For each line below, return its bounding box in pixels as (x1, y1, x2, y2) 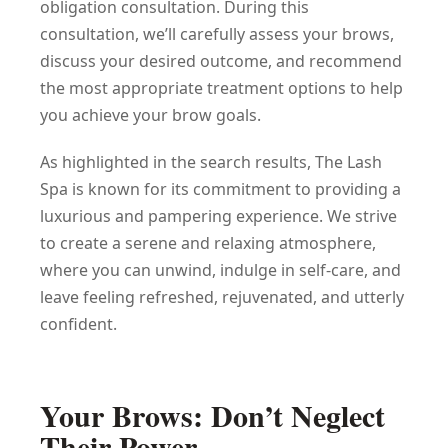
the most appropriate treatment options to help (40, 77, 403, 100)
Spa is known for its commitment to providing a (40, 177, 401, 200)
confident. (40, 312, 117, 335)
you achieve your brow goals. (40, 104, 261, 127)
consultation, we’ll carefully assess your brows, (40, 23, 394, 46)
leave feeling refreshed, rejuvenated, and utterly (40, 285, 404, 308)
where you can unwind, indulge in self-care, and (40, 258, 401, 281)
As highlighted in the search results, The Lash (40, 150, 382, 173)
